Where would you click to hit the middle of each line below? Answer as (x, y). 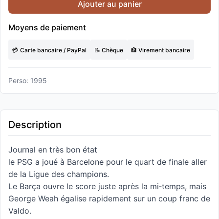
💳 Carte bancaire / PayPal (49, 50)
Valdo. (20, 211)
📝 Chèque (109, 50)
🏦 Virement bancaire (161, 50)
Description (35, 125)
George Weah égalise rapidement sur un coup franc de (109, 198)
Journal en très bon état (53, 150)
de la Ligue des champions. (59, 174)
